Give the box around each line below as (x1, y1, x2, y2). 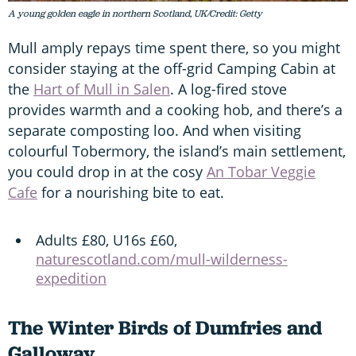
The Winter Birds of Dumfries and (8, 314, 322, 341)
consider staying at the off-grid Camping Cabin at (8, 58, 335, 78)
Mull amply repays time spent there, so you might (8, 37, 340, 57)
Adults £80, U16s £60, (36, 230, 177, 250)
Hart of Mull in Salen (33, 79, 170, 99)
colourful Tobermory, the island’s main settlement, (8, 141, 346, 161)
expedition (36, 268, 106, 288)
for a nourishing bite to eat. (37, 182, 224, 202)
